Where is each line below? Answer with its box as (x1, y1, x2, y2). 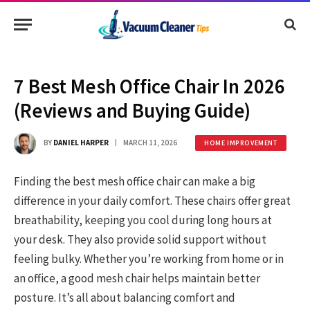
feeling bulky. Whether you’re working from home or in (14, 251, 284, 267)
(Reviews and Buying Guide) (14, 98, 251, 123)
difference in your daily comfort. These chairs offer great (14, 193, 291, 209)
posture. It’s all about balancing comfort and (14, 290, 235, 306)
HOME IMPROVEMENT (204, 138, 277, 147)
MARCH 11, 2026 (123, 138, 177, 148)
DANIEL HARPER (53, 138, 109, 148)
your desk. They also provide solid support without (14, 232, 266, 248)
